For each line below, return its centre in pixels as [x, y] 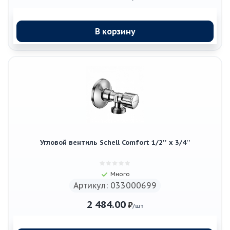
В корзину [115, 31]
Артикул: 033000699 [115, 185]
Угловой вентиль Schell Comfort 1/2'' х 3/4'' [115, 142]
